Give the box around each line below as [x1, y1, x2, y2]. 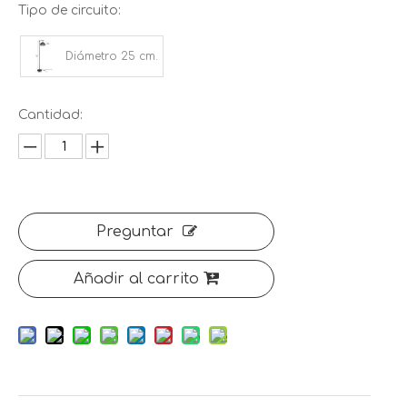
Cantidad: [18, 108, 83, 123]
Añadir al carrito [74, 271, 199, 288]
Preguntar [95, 223, 174, 241]
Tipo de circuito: [18, 4, 121, 18]
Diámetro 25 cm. [65, 50, 158, 64]
